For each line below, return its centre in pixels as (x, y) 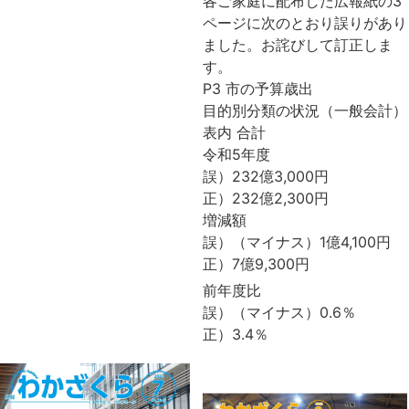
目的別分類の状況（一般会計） (305, 110)
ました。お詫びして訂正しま (298, 44)
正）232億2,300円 (266, 198)
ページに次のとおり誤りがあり (305, 22)
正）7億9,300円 (256, 263)
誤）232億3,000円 (266, 176)
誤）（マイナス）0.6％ (279, 312)
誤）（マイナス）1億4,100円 (297, 241)
